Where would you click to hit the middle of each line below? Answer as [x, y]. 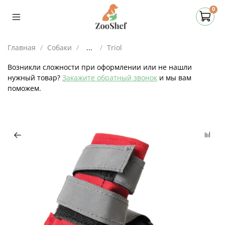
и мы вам [174, 77]
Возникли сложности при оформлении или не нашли [100, 67]
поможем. [24, 88]
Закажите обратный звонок [110, 77]
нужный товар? [35, 77]
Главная [22, 47]
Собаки [60, 47]
